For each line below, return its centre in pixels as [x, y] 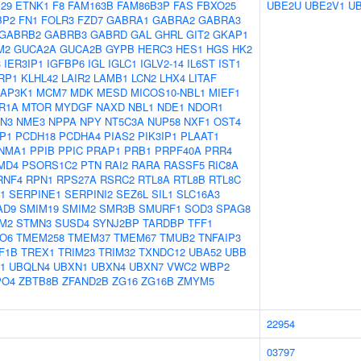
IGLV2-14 [162, 63]
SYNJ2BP [116, 223]
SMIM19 [39, 208]
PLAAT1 [200, 136]
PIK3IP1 [158, 136]
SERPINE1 [35, 194]
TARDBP [164, 223]
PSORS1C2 [50, 165]
